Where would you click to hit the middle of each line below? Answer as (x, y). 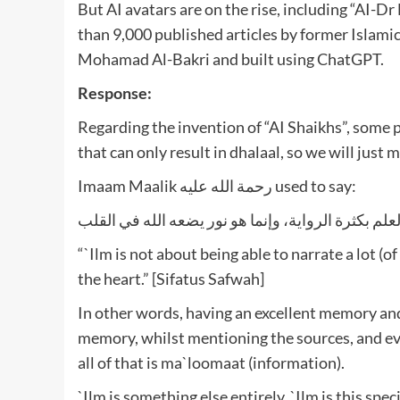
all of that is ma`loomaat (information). (211, 362)
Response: (115, 92)
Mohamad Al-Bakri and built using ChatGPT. (231, 58)
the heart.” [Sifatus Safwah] (171, 278)
